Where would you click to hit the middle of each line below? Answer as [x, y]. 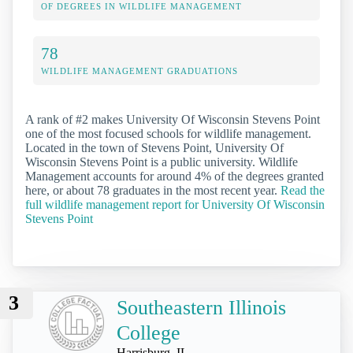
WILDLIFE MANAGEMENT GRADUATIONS [139, 71]
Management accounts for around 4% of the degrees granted [175, 176]
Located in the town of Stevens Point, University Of [154, 148]
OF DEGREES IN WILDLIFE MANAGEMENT [141, 7]
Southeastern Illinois [201, 308]
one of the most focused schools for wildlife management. [168, 134]
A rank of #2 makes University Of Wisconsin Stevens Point [173, 120]
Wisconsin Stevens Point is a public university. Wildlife [162, 162]
